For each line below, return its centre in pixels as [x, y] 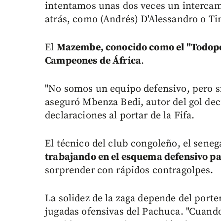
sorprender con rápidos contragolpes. [129, 171]
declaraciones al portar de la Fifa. [120, 116]
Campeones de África [93, 61]
